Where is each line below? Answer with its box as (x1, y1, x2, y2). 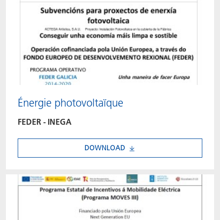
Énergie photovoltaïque (18, 96, 123, 110)
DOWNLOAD (84, 143, 125, 152)
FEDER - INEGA (18, 117, 72, 127)
